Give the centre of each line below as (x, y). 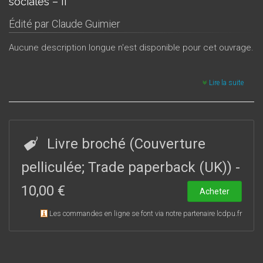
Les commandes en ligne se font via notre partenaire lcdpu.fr (146, 213)
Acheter (215, 191)
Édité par (30, 24)
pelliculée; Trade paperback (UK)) (128, 167)
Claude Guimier (86, 24)
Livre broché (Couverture (126, 144)
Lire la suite (225, 82)
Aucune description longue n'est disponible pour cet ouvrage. (131, 48)
